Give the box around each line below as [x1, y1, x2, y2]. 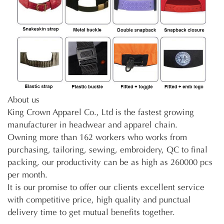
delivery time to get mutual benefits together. [7, 207, 175, 218]
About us [7, 94, 39, 105]
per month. [7, 169, 47, 180]
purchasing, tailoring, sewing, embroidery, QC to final [7, 144, 207, 155]
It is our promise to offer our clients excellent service [7, 182, 204, 193]
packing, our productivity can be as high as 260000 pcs [7, 157, 212, 168]
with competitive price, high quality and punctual [7, 194, 191, 205]
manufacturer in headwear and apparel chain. [7, 119, 177, 130]
